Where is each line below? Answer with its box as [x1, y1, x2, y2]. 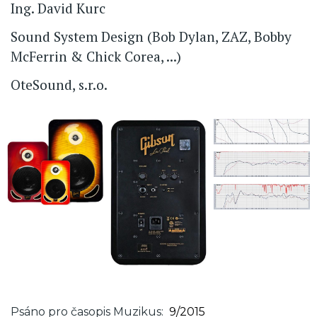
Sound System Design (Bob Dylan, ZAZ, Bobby [11, 28, 292, 46]
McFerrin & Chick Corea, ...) [11, 47, 181, 66]
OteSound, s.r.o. [11, 76, 108, 94]
